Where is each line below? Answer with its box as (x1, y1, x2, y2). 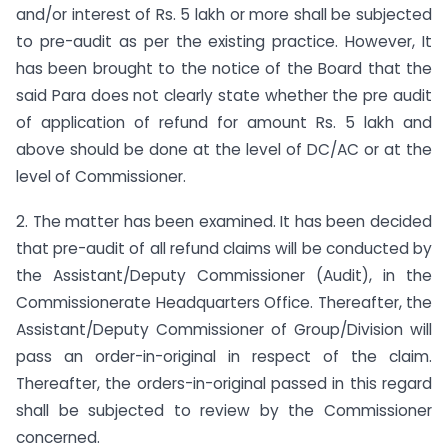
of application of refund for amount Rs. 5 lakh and (16, 111, 432, 133)
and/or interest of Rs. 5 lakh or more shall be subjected (16, 3, 432, 25)
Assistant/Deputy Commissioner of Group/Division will (16, 318, 432, 340)
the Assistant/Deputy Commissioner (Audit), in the (16, 264, 432, 286)
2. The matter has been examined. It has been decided (16, 210, 432, 232)
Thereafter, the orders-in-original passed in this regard (16, 372, 432, 394)
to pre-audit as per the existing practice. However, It (16, 30, 432, 52)
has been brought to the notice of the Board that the (16, 57, 432, 79)
